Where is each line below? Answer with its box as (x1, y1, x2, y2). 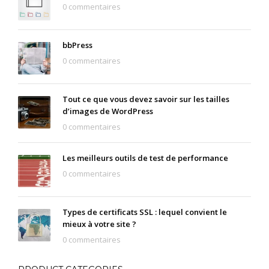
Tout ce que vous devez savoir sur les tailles (62, 94, 229, 104)
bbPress (62, 40, 92, 50)
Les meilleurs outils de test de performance (62, 153, 228, 163)
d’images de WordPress (62, 106, 153, 116)
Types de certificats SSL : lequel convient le (62, 207, 227, 217)
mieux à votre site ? (62, 219, 136, 229)
